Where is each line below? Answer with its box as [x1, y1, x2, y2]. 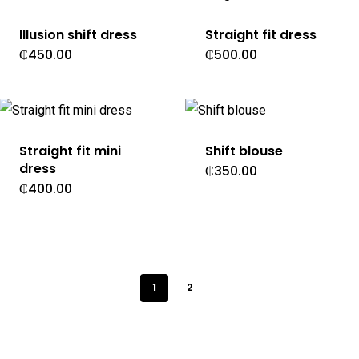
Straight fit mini [18, 141, 121, 160]
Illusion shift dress [18, 25, 137, 44]
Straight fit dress [205, 25, 317, 44]
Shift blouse [205, 141, 284, 160]
